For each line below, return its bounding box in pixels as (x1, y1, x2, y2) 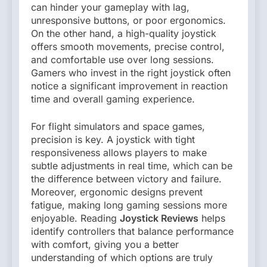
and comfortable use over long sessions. (31, 54, 214, 66)
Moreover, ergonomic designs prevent (31, 186, 203, 198)
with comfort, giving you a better (31, 238, 179, 251)
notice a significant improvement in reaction (31, 80, 228, 92)
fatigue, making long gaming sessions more (31, 199, 227, 212)
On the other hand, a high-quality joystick (31, 27, 216, 40)
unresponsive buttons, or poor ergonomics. (31, 14, 226, 27)
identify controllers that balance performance (31, 225, 234, 238)
